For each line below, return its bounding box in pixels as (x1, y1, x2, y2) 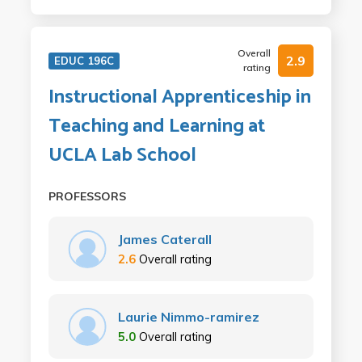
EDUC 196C (53, 54, 114, 67)
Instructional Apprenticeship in (48, 82, 311, 113)
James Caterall (117, 231, 212, 247)
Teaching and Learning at (48, 111, 265, 142)
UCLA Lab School (48, 140, 196, 171)
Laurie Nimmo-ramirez (117, 309, 259, 325)
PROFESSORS (48, 189, 126, 204)
